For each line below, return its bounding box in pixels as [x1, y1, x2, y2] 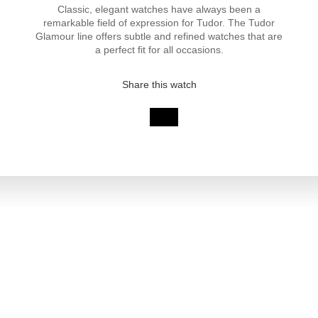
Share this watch [121, 79, 197, 90]
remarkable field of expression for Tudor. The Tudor [43, 17, 275, 28]
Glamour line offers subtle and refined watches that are [35, 31, 283, 42]
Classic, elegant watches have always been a [57, 4, 261, 15]
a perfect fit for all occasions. [94, 44, 224, 55]
